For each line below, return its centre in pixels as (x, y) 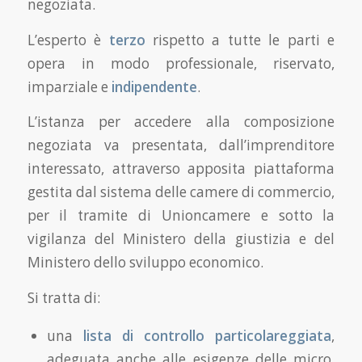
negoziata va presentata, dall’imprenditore (181, 145)
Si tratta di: (63, 298)
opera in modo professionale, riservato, (181, 63)
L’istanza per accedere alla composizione (181, 122)
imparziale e (69, 86)
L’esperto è (68, 40)
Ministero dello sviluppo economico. (145, 263)
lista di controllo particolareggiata (207, 335)
